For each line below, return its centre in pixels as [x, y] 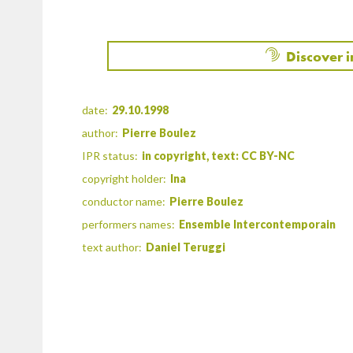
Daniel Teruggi [186, 247]
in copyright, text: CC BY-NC [219, 156]
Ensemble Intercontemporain [258, 224]
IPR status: [110, 156]
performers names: [129, 224]
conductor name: [124, 201]
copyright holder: [124, 178]
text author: [112, 247]
